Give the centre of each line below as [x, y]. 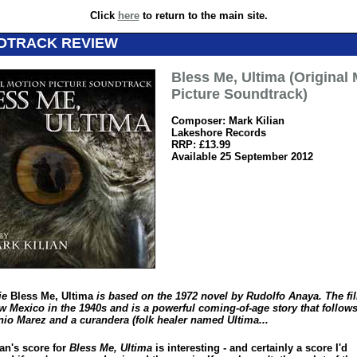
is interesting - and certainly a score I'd [250, 348]
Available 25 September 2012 [242, 157]
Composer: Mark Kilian [228, 121]
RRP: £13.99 [201, 145]
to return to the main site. [203, 16]
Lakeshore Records [219, 133]
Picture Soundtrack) [239, 94]
